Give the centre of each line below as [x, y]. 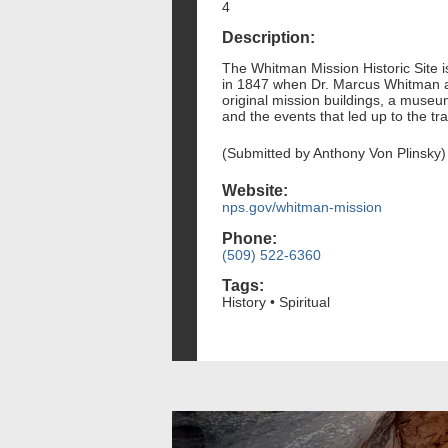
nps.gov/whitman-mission [302, 207]
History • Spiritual [276, 301]
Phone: [249, 238]
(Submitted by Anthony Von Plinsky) [334, 153]
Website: [255, 191]
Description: [268, 38]
